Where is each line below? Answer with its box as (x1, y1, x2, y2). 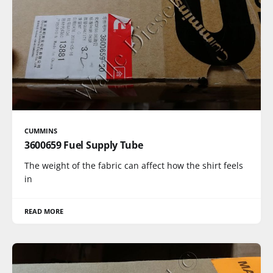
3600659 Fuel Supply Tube (24, 138, 143, 152)
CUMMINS (24, 126, 58, 135)
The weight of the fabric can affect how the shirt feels (24, 159, 243, 171)
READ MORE (24, 206, 64, 216)
